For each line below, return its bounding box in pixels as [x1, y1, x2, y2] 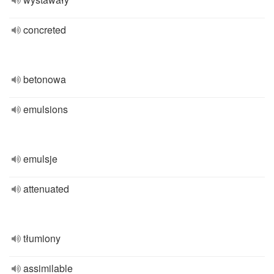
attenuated [23, 182, 69, 196]
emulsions [23, 102, 68, 116]
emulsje [23, 152, 57, 166]
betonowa [23, 72, 66, 86]
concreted [23, 23, 66, 37]
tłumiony [23, 231, 61, 245]
